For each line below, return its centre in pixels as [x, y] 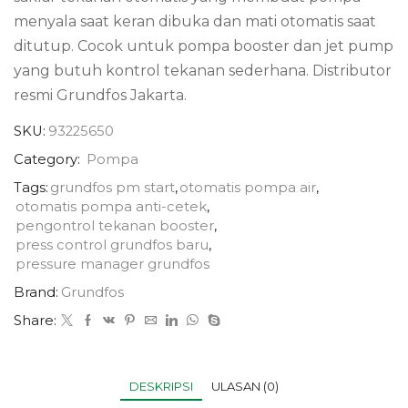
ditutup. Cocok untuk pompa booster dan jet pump [204, 46]
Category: [49, 159]
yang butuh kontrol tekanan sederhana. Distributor [203, 70]
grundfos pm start [112, 187]
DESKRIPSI [161, 386]
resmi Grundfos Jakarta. [100, 95]
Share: [35, 320]
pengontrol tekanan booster [115, 225]
